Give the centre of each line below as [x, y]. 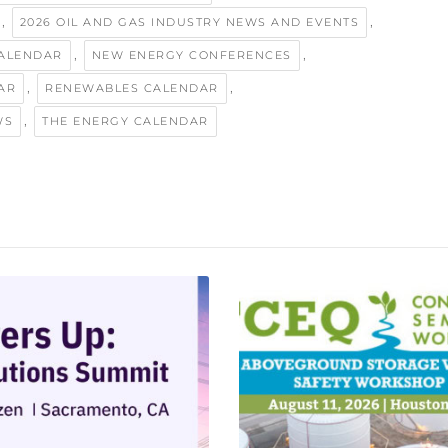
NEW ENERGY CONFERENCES [191, 54]
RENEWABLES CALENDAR [132, 87]
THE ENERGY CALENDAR [125, 120]
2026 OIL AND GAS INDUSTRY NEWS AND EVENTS [189, 21]
